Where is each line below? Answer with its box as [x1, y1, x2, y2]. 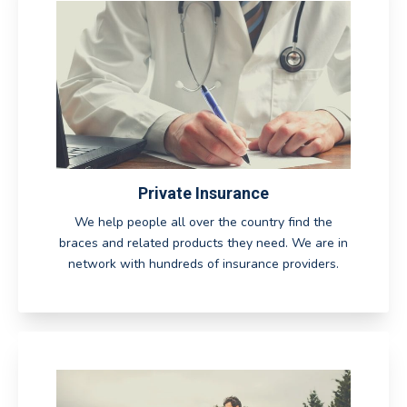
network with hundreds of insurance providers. [68, 254, 339, 273]
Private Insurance [138, 184, 269, 203]
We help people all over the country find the [74, 213, 333, 231]
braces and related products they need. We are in [59, 233, 348, 252]
